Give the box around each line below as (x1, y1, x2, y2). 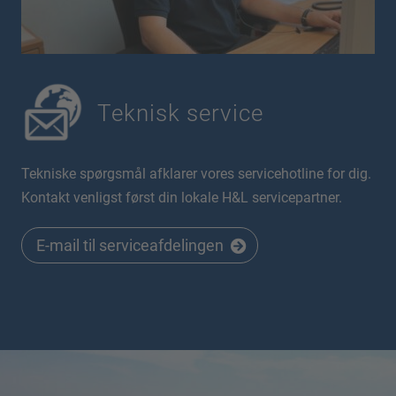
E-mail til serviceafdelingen (36, 236, 224, 255)
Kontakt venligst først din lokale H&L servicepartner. (21, 189, 342, 206)
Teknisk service (97, 99, 263, 126)
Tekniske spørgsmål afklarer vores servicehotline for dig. (21, 165, 371, 182)
